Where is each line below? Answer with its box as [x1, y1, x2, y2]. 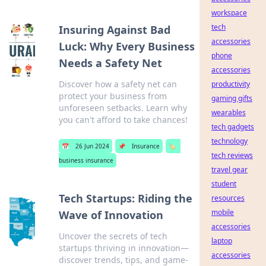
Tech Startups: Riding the [58, 191, 192, 205]
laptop [211, 236, 232, 246]
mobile [211, 207, 234, 217]
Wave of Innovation [58, 208, 163, 222]
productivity [211, 79, 250, 89]
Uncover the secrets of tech [58, 230, 167, 242]
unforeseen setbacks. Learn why [59, 102, 188, 113]
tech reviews [211, 150, 253, 160]
